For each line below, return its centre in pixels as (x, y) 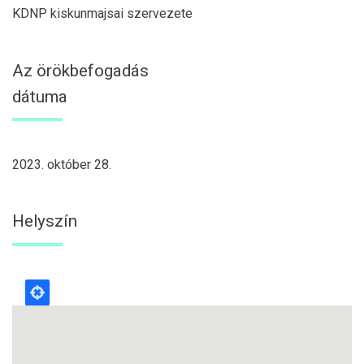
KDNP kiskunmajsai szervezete (102, 14)
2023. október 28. (62, 164)
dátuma (40, 96)
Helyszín (45, 221)
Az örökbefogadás (80, 70)
